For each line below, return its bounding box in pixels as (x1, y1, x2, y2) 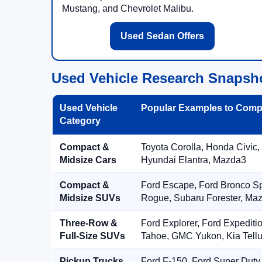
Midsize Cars (60, 155, 116, 165)
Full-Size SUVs (60, 231, 125, 241)
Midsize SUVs (60, 193, 120, 203)
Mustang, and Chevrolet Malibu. (62, 4, 194, 13)
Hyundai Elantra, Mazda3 (141, 155, 246, 165)
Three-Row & (60, 218, 118, 228)
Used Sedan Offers (120, 31, 204, 41)
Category (60, 116, 101, 126)
